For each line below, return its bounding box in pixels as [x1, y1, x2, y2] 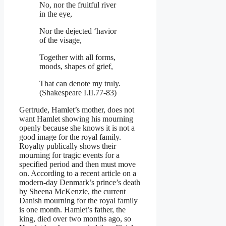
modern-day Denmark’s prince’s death [19, 178, 140, 187]
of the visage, [39, 35, 82, 44]
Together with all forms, [39, 52, 116, 62]
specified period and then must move [19, 159, 136, 168]
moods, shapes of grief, [39, 62, 113, 71]
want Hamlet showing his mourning [19, 114, 133, 123]
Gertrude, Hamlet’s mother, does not [19, 105, 134, 114]
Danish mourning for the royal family [19, 196, 138, 205]
